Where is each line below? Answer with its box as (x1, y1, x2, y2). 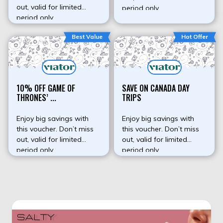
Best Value (72, 33, 103, 41)
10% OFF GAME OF (16, 82, 75, 95)
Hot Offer (181, 33, 208, 41)
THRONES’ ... (16, 92, 56, 104)
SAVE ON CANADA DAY (122, 82, 190, 95)
